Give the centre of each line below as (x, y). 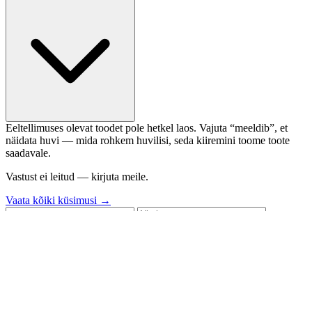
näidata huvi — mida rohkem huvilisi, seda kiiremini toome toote (148, 140)
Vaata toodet (173, 200)
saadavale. (28, 153)
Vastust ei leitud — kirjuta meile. (77, 177)
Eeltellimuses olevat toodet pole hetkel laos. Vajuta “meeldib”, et (147, 128)
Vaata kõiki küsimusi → (58, 200)
